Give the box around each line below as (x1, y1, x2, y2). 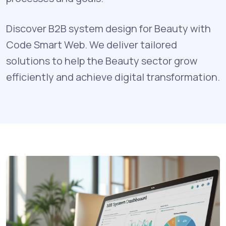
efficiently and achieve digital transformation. (6, 70, 220, 84)
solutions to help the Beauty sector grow (6, 53, 197, 68)
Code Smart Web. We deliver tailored (6, 37, 177, 51)
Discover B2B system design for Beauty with (6, 21, 211, 35)
